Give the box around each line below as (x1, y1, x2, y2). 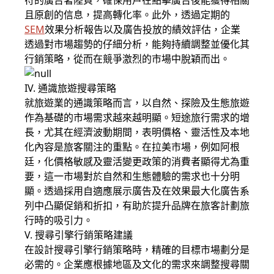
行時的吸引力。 (24, 213, 93, 227)
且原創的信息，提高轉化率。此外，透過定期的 (24, 8, 230, 21)
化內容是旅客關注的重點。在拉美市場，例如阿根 (24, 140, 240, 154)
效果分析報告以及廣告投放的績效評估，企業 (45, 23, 240, 36)
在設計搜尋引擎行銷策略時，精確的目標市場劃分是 (24, 243, 250, 256)
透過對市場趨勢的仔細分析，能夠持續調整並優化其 (24, 37, 250, 51)
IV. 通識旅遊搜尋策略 (24, 81, 116, 95)
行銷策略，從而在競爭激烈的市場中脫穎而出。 (24, 52, 230, 65)
